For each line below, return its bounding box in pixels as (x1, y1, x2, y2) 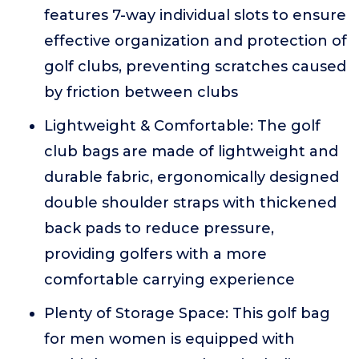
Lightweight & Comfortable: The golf (44, 117, 321, 135)
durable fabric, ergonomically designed (44, 168, 339, 186)
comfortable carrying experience (44, 271, 295, 288)
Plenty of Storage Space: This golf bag (44, 305, 330, 322)
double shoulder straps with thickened (44, 194, 337, 212)
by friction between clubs (44, 83, 238, 101)
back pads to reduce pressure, (44, 220, 274, 237)
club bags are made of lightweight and (44, 143, 338, 160)
